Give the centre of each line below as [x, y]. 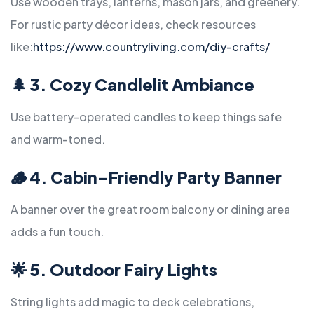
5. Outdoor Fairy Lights [123, 270]
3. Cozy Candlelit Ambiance [142, 85]
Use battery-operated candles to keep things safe [146, 117]
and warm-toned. [58, 139]
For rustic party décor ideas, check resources [133, 25]
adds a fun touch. [57, 232]
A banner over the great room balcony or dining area [150, 210]
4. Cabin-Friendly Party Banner [156, 177]
